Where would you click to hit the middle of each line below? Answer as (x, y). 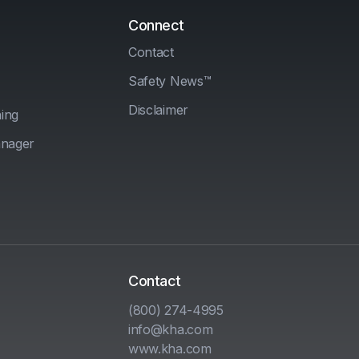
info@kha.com (171, 330)
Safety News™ (170, 81)
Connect (156, 26)
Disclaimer (158, 110)
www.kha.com (170, 349)
